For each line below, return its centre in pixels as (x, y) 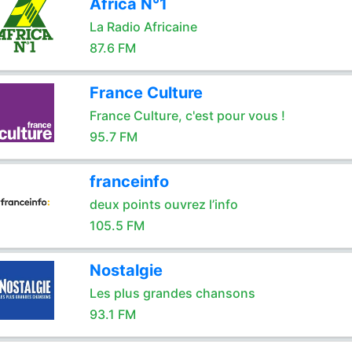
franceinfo (129, 181)
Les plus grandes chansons (172, 293)
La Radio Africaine (143, 27)
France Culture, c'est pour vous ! (187, 115)
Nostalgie (126, 270)
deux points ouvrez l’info (163, 204)
